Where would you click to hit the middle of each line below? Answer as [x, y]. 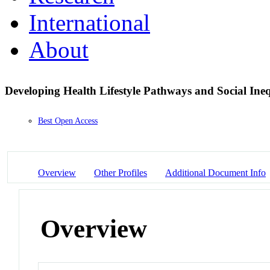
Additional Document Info [215, 172]
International [89, 22]
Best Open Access [68, 121]
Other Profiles [121, 172]
